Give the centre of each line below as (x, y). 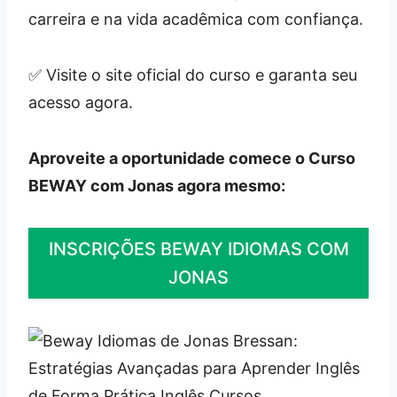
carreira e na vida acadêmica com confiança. (196, 19)
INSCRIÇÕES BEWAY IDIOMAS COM (198, 249)
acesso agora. (81, 103)
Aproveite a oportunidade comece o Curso (192, 159)
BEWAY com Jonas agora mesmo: (157, 186)
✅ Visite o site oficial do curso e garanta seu (193, 75)
